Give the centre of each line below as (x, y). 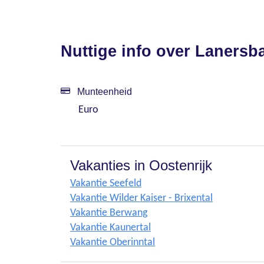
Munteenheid (103, 92)
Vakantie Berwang (109, 213)
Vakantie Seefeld (106, 184)
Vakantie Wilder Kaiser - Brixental (141, 198)
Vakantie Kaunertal (110, 228)
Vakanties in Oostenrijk (141, 165)
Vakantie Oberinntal (113, 242)
